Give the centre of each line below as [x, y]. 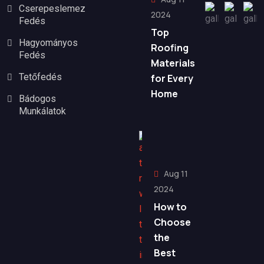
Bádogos [37, 99]
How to [170, 207]
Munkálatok [42, 111]
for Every [172, 78]
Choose [172, 222]
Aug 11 [175, 174]
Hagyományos [48, 43]
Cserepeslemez [52, 9]
